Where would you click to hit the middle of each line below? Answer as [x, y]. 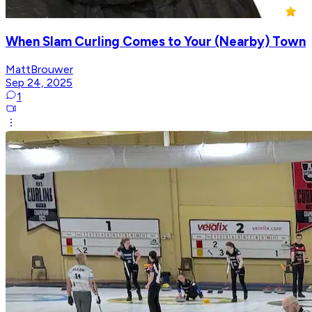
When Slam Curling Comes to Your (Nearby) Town [156, 42]
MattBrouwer [39, 70]
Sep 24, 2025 [39, 83]
